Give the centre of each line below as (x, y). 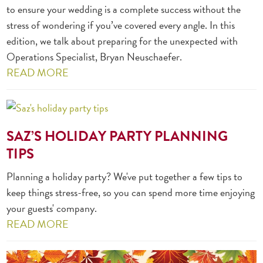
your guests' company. (52, 208)
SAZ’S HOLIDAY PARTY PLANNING (117, 136)
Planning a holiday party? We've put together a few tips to (125, 177)
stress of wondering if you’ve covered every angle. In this (121, 25)
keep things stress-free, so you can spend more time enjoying (131, 193)
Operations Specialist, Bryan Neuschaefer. (95, 56)
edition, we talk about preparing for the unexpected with (122, 41)
